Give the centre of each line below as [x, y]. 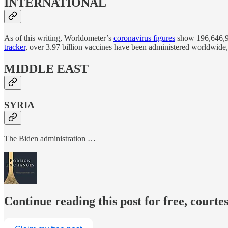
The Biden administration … [50, 138]
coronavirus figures [144, 38]
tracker [15, 47]
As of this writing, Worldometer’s [59, 38]
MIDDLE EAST [46, 69]
